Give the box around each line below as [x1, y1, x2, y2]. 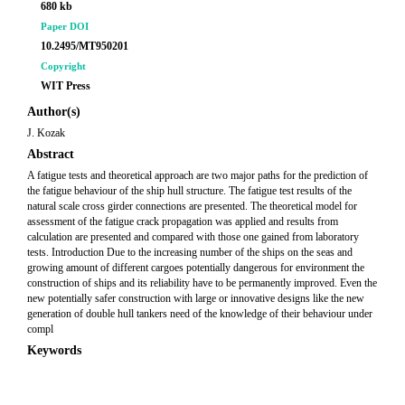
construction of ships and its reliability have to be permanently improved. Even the [27, 277, 377, 289]
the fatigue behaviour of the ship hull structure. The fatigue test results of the [27, 184, 352, 197]
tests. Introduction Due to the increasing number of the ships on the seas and [27, 246, 353, 259]
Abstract [27, 147, 74, 161]
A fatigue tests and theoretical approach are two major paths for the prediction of [27, 169, 368, 182]
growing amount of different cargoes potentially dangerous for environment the [27, 261, 364, 274]
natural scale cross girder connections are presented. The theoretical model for [27, 200, 357, 212]
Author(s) [27, 105, 80, 118]
